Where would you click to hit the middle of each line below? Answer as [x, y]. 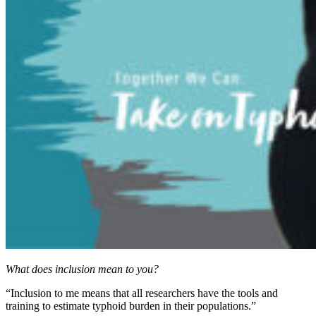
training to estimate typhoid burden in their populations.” [131, 306]
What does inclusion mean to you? [82, 269]
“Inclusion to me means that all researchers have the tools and [142, 293]
